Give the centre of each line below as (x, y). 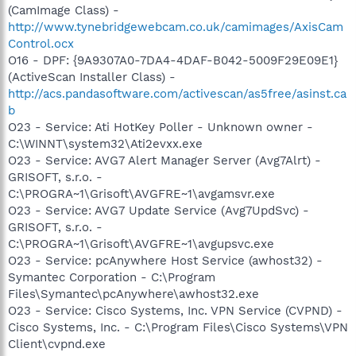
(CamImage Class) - (64, 10)
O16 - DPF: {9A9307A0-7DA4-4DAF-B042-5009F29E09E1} (173, 60)
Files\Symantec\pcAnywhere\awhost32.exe (133, 294)
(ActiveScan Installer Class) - (92, 77)
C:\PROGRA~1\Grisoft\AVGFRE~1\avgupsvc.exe (141, 244)
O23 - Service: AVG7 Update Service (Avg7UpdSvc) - (159, 211)
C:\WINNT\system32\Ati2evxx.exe (105, 144)
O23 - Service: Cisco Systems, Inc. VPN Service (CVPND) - (175, 311)
